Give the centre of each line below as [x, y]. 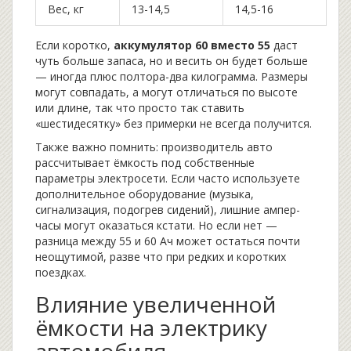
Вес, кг [66, 9]
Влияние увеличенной [156, 304]
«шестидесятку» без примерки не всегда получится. [174, 124]
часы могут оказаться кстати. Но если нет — [156, 226]
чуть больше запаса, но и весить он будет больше [172, 61]
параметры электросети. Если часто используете [168, 179]
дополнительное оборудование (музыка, [145, 194]
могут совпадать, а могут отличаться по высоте [166, 92]
